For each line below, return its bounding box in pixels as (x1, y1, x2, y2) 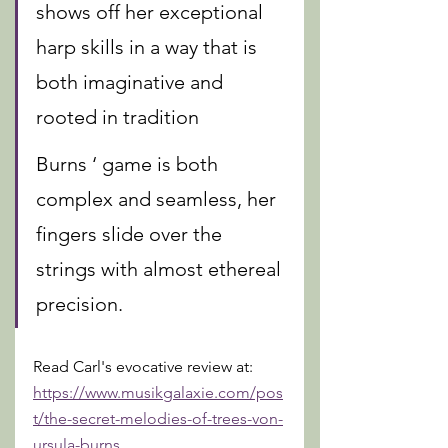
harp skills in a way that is (36, 35, 262, 59)
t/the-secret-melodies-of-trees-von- (33, 409, 283, 428)
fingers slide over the (36, 222, 227, 246)
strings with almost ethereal (36, 257, 286, 281)
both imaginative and (36, 70, 228, 94)
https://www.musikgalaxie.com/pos (33, 383, 283, 402)
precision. (36, 292, 128, 316)
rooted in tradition (36, 105, 199, 129)
